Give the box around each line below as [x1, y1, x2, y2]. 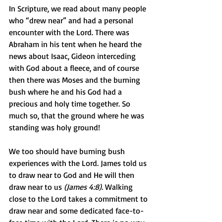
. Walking [102, 181, 135, 192]
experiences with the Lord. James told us [9, 158, 149, 168]
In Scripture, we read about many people [9, 3, 148, 13]
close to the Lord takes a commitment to [9, 193, 150, 204]
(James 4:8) [64, 181, 102, 192]
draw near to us [9, 181, 64, 192]
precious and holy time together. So [9, 98, 132, 109]
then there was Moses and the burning [9, 74, 142, 85]
